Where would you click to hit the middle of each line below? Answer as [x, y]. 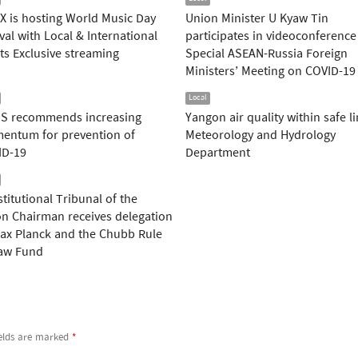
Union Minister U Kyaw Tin [257, 19]
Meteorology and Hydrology [261, 136]
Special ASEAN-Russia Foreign [267, 54]
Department [218, 153]
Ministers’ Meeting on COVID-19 [270, 72]
